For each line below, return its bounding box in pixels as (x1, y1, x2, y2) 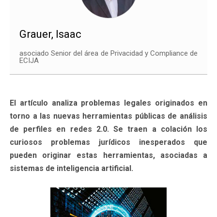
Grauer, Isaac (19, 28, 81, 40)
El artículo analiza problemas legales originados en (10, 98, 207, 108)
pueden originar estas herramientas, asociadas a (10, 150, 207, 160)
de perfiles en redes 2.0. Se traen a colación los (10, 124, 207, 134)
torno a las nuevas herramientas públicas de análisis (10, 111, 207, 121)
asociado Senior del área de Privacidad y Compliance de (19, 48, 198, 58)
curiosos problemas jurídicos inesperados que (10, 137, 207, 147)
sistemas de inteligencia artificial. (10, 163, 133, 173)
